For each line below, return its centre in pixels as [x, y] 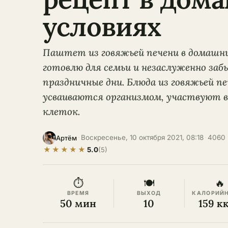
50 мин [78, 203]
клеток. [61, 111]
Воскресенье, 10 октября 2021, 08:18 [142, 137]
